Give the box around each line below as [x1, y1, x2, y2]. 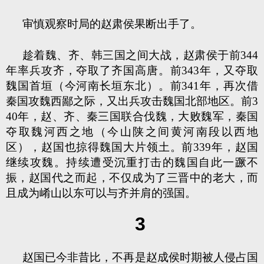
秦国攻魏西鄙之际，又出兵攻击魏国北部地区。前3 [6, 95, 258, 107]
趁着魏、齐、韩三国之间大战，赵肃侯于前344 [22, 49, 258, 61]
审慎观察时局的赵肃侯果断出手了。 [22, 18, 202, 30]
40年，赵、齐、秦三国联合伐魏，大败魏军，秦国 [6, 110, 258, 123]
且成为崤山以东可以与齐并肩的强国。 [6, 187, 196, 199]
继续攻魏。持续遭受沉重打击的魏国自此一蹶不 [6, 156, 258, 169]
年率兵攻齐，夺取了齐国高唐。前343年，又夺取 [6, 64, 258, 77]
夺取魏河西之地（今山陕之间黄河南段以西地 [6, 126, 258, 138]
